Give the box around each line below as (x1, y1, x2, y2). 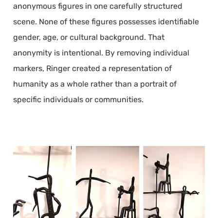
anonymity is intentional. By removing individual (13, 48, 189, 57)
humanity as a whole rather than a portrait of (13, 79, 177, 89)
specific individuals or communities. (13, 94, 144, 104)
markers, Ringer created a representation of (13, 63, 172, 73)
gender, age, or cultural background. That (13, 32, 164, 42)
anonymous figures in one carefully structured (13, 1, 182, 11)
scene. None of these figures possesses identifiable (13, 17, 199, 26)
